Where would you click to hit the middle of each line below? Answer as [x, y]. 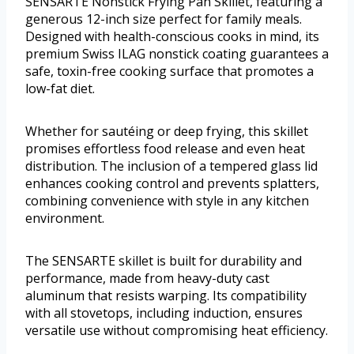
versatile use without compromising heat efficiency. [177, 331]
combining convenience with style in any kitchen [167, 201]
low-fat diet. [60, 89]
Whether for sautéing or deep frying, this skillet [167, 132]
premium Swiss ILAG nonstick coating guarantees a [177, 54]
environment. [65, 218]
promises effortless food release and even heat [165, 149]
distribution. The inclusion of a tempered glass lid [171, 166]
